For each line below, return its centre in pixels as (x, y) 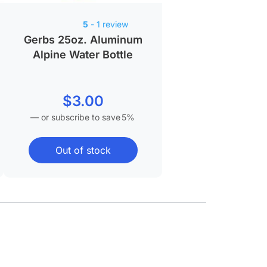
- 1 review (108, 24)
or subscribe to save (80, 117)
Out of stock (83, 150)
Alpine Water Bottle (83, 54)
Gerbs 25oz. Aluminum (83, 39)
